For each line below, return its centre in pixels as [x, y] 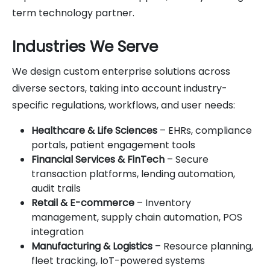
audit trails [56, 188]
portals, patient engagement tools [113, 145]
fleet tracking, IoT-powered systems [118, 260]
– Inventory [163, 202]
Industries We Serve [85, 46]
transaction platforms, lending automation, [133, 174]
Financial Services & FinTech [98, 159]
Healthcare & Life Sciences [94, 130]
